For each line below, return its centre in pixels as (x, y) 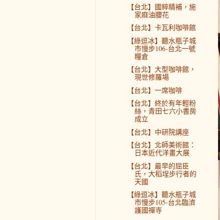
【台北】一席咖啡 (154, 90)
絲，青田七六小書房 (165, 111)
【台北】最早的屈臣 (158, 165)
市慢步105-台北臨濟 (165, 202)
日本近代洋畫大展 (162, 153)
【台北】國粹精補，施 (161, 6)
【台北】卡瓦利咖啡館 (161, 27)
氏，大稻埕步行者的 (165, 173)
